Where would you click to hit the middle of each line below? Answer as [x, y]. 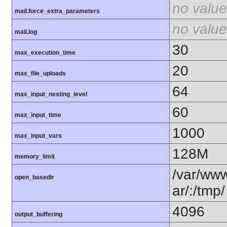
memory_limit [35, 157]
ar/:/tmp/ [199, 191]
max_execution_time [45, 53]
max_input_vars [38, 136]
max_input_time [38, 115]
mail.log [26, 32]
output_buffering [39, 215]
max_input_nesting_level [51, 94]
